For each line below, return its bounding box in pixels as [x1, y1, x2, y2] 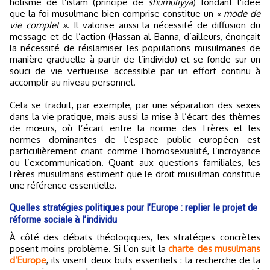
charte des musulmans [168, 243, 261, 254]
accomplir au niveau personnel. [10, 77, 136, 88]
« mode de [216, 8, 260, 19]
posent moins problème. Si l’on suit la [10, 243, 169, 254]
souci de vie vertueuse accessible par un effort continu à [10, 65, 260, 77]
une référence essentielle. [10, 180, 117, 191]
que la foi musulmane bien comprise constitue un [10, 8, 216, 19]
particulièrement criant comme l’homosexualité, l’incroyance [10, 145, 260, 157]
